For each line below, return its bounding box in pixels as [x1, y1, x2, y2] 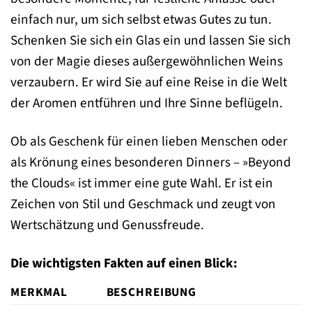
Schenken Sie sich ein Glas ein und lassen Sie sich [10, 31, 290, 51]
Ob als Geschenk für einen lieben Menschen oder [10, 131, 288, 151]
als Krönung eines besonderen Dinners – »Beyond [10, 152, 291, 172]
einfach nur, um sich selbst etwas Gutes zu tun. [10, 10, 272, 30]
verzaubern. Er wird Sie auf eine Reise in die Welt [10, 72, 287, 93]
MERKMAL [10, 283, 68, 301]
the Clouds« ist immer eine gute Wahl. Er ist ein [10, 173, 273, 193]
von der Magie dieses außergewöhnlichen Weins [10, 52, 283, 72]
